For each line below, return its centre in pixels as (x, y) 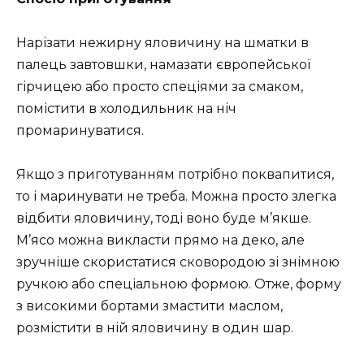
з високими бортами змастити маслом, (149, 306)
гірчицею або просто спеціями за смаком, (160, 86)
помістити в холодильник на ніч (126, 108)
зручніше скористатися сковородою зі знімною (178, 262)
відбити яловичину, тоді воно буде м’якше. (164, 219)
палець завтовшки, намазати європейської (163, 64)
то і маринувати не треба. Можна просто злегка (176, 197)
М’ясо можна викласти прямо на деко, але (160, 240)
